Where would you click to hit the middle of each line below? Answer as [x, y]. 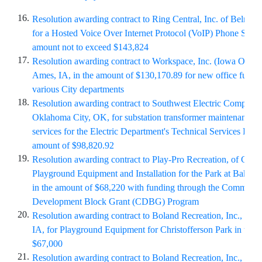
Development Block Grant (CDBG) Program [116, 201]
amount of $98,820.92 [73, 145]
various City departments [79, 89]
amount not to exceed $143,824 [90, 47]
